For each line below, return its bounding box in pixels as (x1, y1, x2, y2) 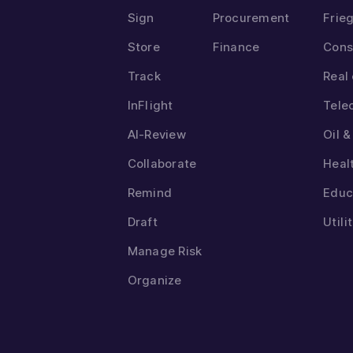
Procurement (212, 10, 290, 25)
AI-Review (127, 127, 186, 142)
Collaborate (127, 156, 197, 171)
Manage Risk (127, 243, 203, 258)
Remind (127, 185, 173, 200)
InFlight (127, 98, 173, 113)
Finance (212, 39, 260, 54)
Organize (127, 273, 182, 288)
